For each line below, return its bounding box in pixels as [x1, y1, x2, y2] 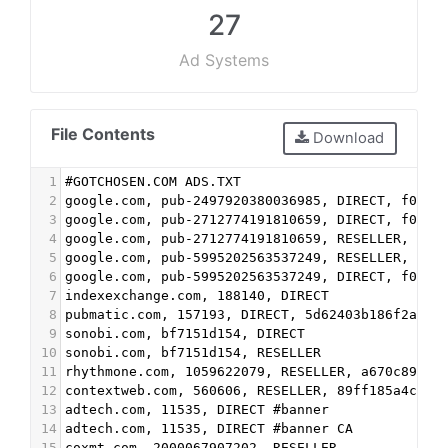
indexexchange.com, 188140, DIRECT [65, 287, 329, 303]
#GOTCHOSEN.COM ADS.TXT [65, 173, 241, 189]
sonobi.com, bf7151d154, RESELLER [65, 344, 321, 360]
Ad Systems [179, 50, 269, 70]
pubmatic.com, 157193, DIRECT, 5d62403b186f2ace [65, 306, 433, 322]
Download [309, 129, 385, 148]
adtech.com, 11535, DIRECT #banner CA [65, 420, 353, 436]
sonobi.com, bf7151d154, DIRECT [65, 325, 305, 341]
